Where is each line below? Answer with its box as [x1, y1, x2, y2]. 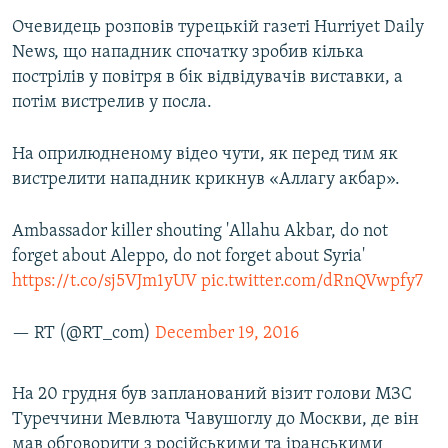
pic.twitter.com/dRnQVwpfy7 [201, 272, 423, 292]
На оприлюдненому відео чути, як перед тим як [12, 145, 398, 165]
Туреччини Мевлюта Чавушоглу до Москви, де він [12, 410, 419, 430]
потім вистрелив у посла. [12, 93, 212, 113]
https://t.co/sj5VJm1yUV [12, 272, 197, 292]
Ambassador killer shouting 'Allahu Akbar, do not [12, 222, 388, 242]
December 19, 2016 [155, 324, 299, 344]
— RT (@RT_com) [12, 324, 155, 344]
